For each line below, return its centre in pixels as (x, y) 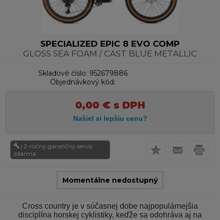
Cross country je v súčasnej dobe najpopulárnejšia (110, 206)
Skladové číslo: (63, 73)
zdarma (25, 154)
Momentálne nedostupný (110, 180)
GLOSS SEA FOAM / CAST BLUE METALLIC (110, 54)
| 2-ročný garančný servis (57, 146)
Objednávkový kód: (83, 82)
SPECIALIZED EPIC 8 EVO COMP (110, 44)
